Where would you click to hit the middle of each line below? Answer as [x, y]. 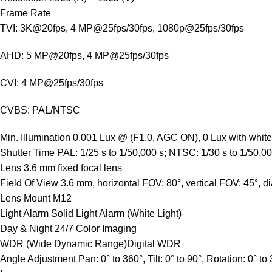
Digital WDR [154, 244]
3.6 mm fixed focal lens [73, 168]
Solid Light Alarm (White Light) [116, 213]
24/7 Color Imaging [96, 229]
